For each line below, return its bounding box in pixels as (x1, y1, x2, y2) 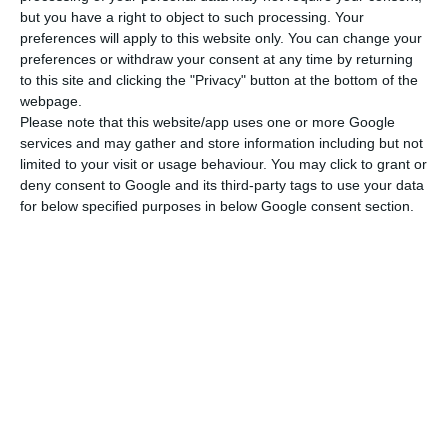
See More (194, 86, 264, 104)
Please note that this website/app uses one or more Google (20, 113, 395, 130)
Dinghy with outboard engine (151, 26, 332, 43)
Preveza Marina (180, 201, 272, 217)
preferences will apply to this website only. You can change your (20, 29, 422, 46)
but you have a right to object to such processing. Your (20, 8, 364, 25)
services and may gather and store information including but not (20, 134, 423, 151)
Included (198, 390, 253, 407)
